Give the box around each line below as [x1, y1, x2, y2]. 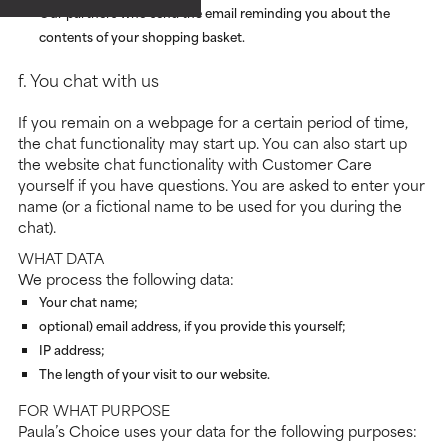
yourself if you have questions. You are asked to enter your [18, 173, 425, 197]
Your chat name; [39, 291, 138, 312]
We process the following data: [18, 267, 234, 291]
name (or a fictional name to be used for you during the [18, 194, 402, 218]
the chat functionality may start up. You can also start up [18, 131, 407, 155]
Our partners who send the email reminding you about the [39, 2, 390, 23]
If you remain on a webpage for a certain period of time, [18, 110, 408, 134]
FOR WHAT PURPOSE [18, 398, 170, 422]
